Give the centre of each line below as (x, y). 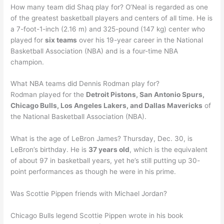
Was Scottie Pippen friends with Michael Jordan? (89, 194)
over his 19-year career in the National (140, 40)
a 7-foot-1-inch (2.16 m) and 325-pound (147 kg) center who (108, 29)
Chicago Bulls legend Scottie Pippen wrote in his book (97, 216)
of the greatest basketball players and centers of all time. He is (112, 18)
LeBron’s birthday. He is (50, 150)
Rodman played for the (48, 95)
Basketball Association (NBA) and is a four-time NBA (94, 51)
